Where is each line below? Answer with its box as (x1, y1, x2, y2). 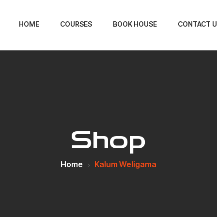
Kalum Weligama (94, 159, 156, 169)
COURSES (60, 20, 92, 28)
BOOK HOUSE (113, 20, 157, 28)
